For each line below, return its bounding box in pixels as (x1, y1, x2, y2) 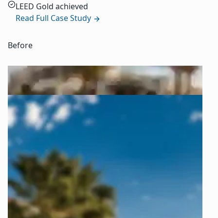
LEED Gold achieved (16, 1, 88, 12)
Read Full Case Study (16, 13, 93, 24)
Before (8, 40, 33, 51)
